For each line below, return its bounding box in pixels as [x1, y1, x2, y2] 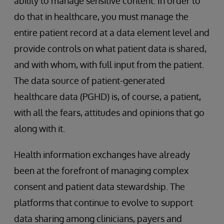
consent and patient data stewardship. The [14, 181, 185, 192]
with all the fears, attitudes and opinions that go [14, 107, 204, 118]
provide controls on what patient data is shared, [14, 43, 206, 54]
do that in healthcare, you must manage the [14, 11, 188, 22]
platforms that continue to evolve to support [14, 197, 193, 208]
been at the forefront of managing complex [14, 165, 188, 176]
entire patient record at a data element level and [14, 27, 209, 38]
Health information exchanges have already [14, 149, 190, 160]
